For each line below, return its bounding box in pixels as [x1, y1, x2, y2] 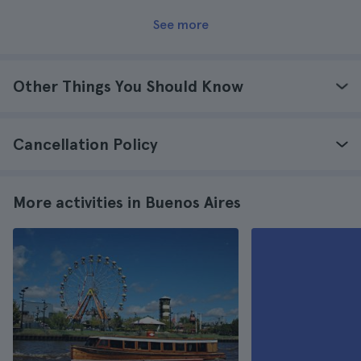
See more [152, 17, 209, 32]
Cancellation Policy [13, 135, 158, 154]
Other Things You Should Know [13, 77, 243, 96]
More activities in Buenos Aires [13, 193, 241, 212]
